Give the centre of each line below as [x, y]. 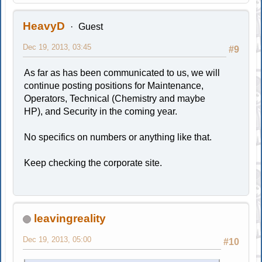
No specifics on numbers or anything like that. [118, 137]
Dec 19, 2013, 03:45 [57, 47]
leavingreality [70, 218]
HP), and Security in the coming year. [101, 111]
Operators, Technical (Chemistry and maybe [115, 98]
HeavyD [44, 26]
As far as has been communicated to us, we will [122, 73]
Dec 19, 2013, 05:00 [57, 239]
